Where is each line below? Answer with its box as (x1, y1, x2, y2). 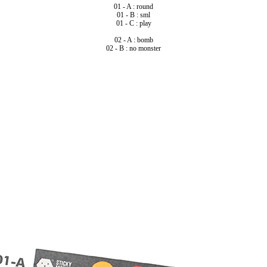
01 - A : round (114, 2, 153, 11)
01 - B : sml (117, 10, 150, 19)
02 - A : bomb (114, 35, 153, 44)
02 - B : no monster (106, 44, 161, 52)
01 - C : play (116, 18, 151, 27)
